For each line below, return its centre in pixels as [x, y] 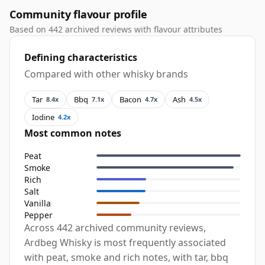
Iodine [43, 117]
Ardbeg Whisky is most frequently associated [125, 243]
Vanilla [38, 203]
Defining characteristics [81, 58]
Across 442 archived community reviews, [115, 228]
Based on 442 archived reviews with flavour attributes [116, 30]
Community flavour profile [78, 14]
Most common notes [73, 133]
